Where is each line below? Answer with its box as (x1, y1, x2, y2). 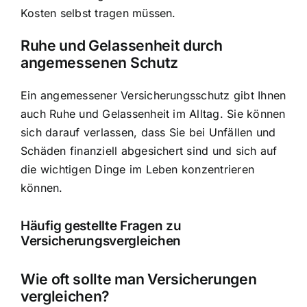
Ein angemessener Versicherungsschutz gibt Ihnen (21, 88, 286, 102)
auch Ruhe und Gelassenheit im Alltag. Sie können (21, 106, 286, 121)
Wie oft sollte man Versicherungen (21, 269, 257, 288)
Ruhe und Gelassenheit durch (21, 36, 223, 55)
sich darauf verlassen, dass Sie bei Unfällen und (21, 125, 276, 139)
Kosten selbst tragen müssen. (21, 6, 176, 21)
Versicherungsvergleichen (21, 233, 182, 249)
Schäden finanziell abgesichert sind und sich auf (21, 143, 278, 158)
